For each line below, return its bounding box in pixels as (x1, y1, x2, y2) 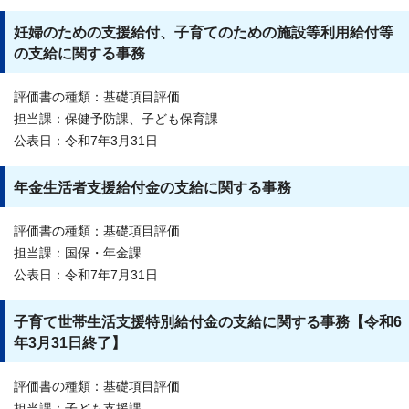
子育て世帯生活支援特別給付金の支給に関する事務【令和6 (14, 313, 402, 330)
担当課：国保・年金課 (14, 246, 142, 260)
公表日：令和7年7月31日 (14, 267, 158, 282)
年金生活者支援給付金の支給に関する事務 (14, 179, 291, 195)
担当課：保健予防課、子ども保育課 (14, 111, 218, 126)
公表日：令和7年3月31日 (14, 133, 158, 148)
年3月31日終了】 (14, 334, 126, 351)
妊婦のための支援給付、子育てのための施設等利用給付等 (14, 24, 393, 40)
